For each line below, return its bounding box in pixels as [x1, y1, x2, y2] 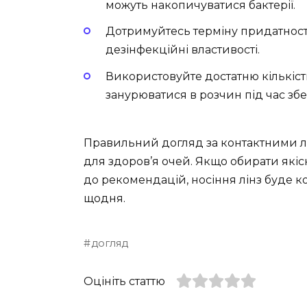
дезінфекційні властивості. [106, 43, 260, 57]
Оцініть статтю [84, 274, 165, 288]
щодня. [84, 191, 125, 205]
